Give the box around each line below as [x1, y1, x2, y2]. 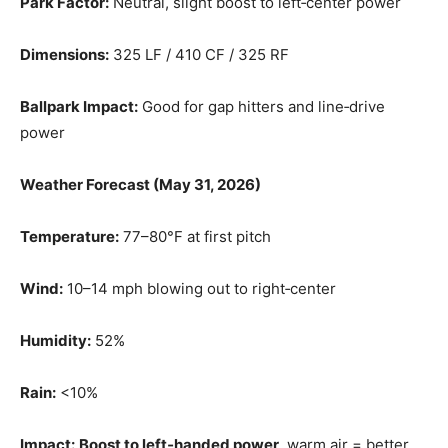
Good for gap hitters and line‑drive [138, 97, 385, 116]
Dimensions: [20, 45, 109, 64]
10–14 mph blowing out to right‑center [63, 279, 336, 298]
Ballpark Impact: [20, 97, 138, 116]
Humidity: [20, 331, 91, 350]
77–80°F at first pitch [119, 227, 271, 246]
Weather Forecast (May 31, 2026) [20, 175, 261, 194]
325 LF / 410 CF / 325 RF [109, 45, 289, 64]
